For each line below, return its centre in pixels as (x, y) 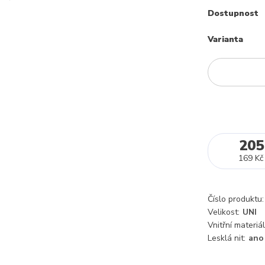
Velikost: (224, 212)
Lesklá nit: (227, 238)
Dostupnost (233, 13)
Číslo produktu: (236, 199)
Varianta (225, 39)
